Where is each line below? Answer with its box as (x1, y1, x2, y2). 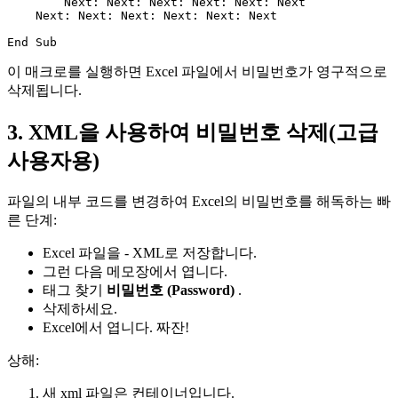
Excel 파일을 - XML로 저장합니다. (43, 245, 257, 261)
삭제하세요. (43, 301, 117, 317)
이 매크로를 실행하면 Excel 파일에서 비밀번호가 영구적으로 (7, 64, 387, 80)
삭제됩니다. (7, 83, 82, 99)
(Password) (167, 283, 235, 298)
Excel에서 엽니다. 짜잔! (43, 320, 189, 336)
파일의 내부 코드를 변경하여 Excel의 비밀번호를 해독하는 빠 (7, 194, 391, 210)
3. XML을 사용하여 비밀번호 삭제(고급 (7, 121, 378, 145)
